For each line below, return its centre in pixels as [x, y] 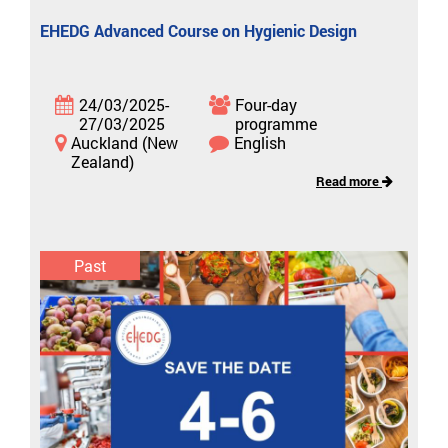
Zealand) [102, 161]
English [259, 142]
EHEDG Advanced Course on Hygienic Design [198, 30]
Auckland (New [124, 142]
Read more [349, 180]
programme [275, 123]
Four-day [265, 104]
